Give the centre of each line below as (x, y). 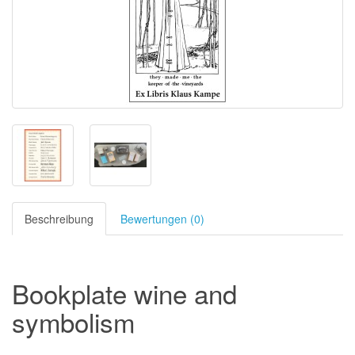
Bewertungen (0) (162, 219)
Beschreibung (59, 219)
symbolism (73, 321)
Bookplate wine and (124, 293)
